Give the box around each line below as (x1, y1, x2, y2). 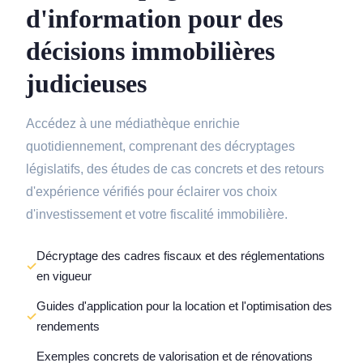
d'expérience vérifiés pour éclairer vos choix (26, 185, 277, 199)
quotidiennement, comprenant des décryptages (26, 139, 295, 154)
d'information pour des (26, 4, 283, 34)
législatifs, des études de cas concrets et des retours (26, 162, 324, 177)
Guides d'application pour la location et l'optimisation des (36, 299, 332, 314)
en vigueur (36, 269, 92, 284)
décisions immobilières (26, 36, 275, 66)
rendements (36, 319, 100, 334)
